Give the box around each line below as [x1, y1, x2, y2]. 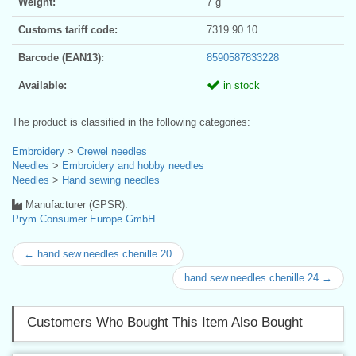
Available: [18, 79, 67, 91]
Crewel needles [77, 145, 147, 157]
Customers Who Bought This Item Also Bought [27, 314, 303, 330]
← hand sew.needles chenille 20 [24, 247, 172, 260]
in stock [220, 79, 260, 91]
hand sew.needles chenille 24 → [184, 271, 332, 284]
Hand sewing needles [62, 173, 160, 186]
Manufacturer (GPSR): [22, 198, 128, 211]
